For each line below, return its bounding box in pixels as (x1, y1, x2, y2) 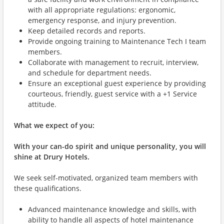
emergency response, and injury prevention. (28, 15, 176, 25)
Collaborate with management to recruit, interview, (28, 57, 198, 67)
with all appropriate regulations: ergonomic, (28, 5, 175, 14)
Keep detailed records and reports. (28, 26, 145, 35)
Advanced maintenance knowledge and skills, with (28, 204, 196, 214)
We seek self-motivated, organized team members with (14, 173, 198, 182)
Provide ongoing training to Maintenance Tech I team (28, 36, 206, 46)
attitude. (28, 99, 58, 109)
